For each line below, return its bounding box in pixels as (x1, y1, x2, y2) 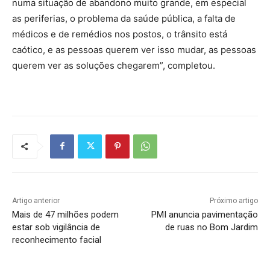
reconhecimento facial (12, 234, 101, 245)
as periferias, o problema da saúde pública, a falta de (12, 12, 236, 24)
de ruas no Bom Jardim (165, 221, 258, 233)
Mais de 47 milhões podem (12, 209, 119, 220)
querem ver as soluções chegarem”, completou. (12, 59, 215, 71)
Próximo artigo (209, 196, 258, 205)
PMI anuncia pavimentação (151, 209, 258, 220)
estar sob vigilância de (12, 221, 100, 233)
